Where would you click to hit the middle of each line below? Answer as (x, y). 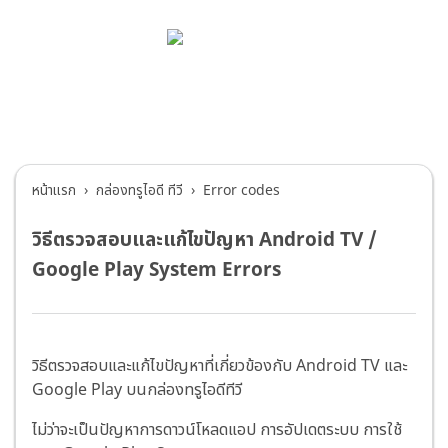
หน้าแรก (54, 191)
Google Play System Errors (156, 270)
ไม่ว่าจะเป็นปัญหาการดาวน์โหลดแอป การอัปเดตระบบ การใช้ (217, 430)
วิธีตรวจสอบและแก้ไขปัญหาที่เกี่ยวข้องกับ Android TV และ (219, 366)
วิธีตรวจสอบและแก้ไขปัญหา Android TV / (204, 240)
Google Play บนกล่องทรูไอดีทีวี (137, 390)
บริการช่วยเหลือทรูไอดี (224, 93)
